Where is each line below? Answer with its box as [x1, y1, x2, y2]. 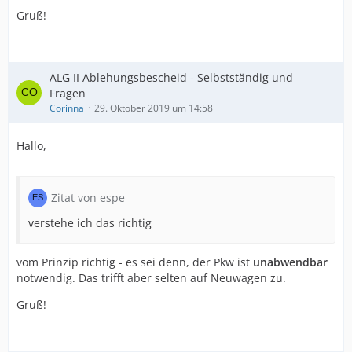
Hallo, [16, 138, 46, 153]
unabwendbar [253, 255, 328, 269]
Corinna [49, 101, 84, 115]
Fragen [49, 86, 86, 101]
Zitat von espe [51, 190, 125, 205]
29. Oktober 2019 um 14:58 [94, 101, 213, 115]
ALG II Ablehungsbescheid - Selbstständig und [49, 70, 293, 85]
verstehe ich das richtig [28, 215, 152, 230]
